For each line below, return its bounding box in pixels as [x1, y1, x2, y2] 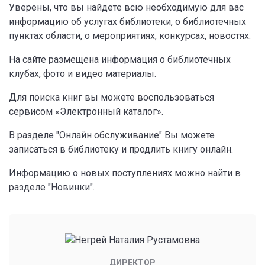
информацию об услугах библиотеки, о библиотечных [9, 15, 246, 27]
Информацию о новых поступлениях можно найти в [9, 167, 241, 179]
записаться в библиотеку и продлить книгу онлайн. [9, 143, 233, 155]
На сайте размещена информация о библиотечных [9, 53, 231, 65]
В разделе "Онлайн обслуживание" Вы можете [9, 129, 215, 141]
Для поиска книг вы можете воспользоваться [9, 91, 214, 103]
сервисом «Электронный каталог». [9, 105, 163, 117]
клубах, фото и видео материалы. [9, 67, 156, 79]
